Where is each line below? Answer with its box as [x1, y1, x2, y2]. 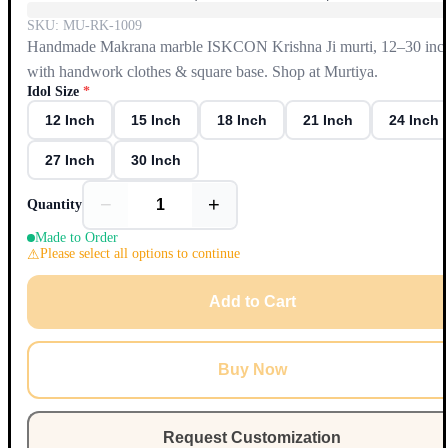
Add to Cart [208, 292, 296, 310]
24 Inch [389, 111, 439, 128]
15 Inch [131, 111, 181, 128]
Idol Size [27, 83, 79, 99]
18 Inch [217, 111, 267, 128]
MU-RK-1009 [63, 17, 142, 33]
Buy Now [217, 360, 287, 378]
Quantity [27, 196, 82, 212]
